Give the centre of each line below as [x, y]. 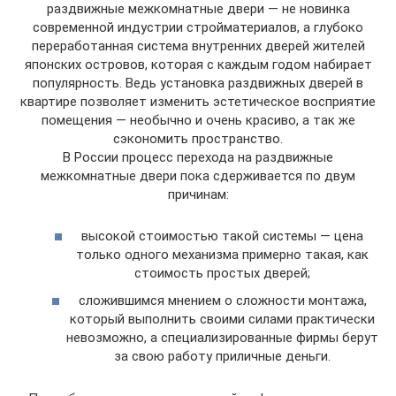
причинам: [198, 194]
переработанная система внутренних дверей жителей [198, 46]
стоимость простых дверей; [222, 273]
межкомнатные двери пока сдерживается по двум [198, 176]
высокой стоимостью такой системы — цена [222, 236]
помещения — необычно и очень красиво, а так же [198, 120]
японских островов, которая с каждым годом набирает [198, 65]
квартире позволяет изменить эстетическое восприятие [198, 102]
